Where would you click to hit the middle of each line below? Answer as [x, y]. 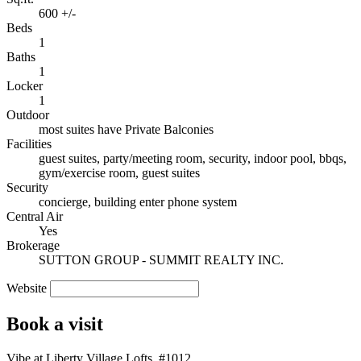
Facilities [29, 144]
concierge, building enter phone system [138, 202]
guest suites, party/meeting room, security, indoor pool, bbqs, [193, 159]
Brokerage [33, 246]
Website [27, 288]
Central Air [35, 217]
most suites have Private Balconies [126, 130]
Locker [25, 86]
